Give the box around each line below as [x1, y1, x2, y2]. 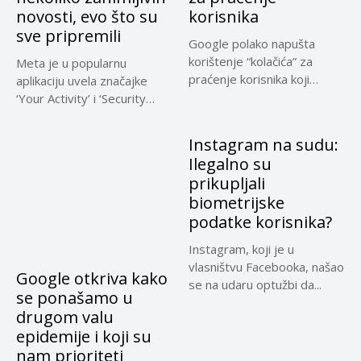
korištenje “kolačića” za [189, 53, 313, 69]
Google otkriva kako [16, 267, 168, 289]
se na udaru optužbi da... [189, 276, 322, 293]
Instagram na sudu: [189, 134, 338, 156]
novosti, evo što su [16, 6, 158, 27]
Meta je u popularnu [16, 55, 127, 71]
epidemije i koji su [16, 325, 151, 347]
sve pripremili [16, 25, 121, 47]
